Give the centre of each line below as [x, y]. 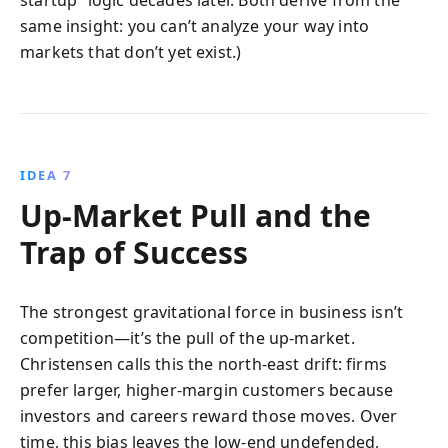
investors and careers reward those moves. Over [209, 415]
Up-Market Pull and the [195, 215]
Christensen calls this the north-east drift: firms [203, 363]
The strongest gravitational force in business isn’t [212, 311]
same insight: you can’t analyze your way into [195, 25]
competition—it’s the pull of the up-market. [187, 337]
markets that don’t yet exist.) [131, 51]
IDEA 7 [46, 174]
